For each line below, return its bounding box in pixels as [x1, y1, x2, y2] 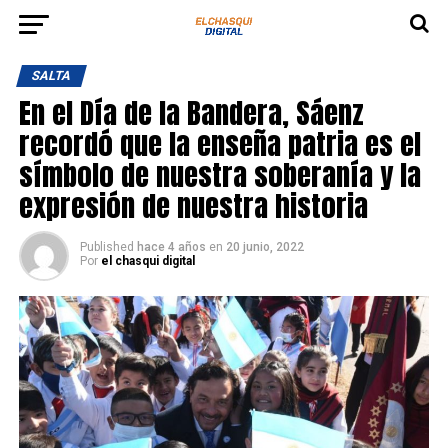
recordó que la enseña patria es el [18, 122, 421, 165]
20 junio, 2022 [225, 240, 304, 254]
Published [79, 240, 134, 254]
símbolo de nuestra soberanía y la [18, 153, 421, 196]
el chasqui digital [100, 254, 195, 268]
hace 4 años [136, 240, 206, 254]
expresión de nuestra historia [18, 184, 368, 227]
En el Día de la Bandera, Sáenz [18, 91, 364, 134]
